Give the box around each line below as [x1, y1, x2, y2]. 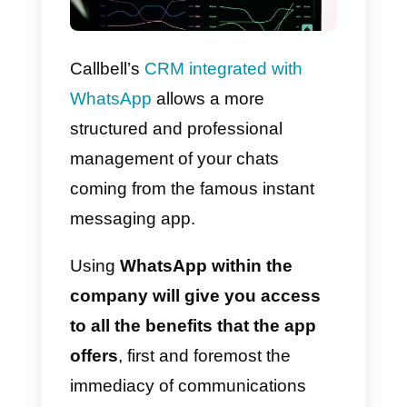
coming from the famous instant [85, 313, 387, 336]
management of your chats [85, 275, 343, 300]
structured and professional [85, 239, 348, 263]
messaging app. [85, 349, 241, 373]
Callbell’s [85, 165, 178, 189]
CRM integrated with [177, 165, 372, 189]
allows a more [186, 202, 325, 226]
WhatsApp [85, 202, 187, 226]
